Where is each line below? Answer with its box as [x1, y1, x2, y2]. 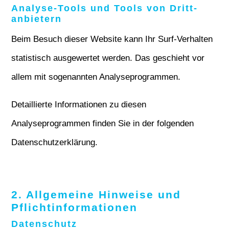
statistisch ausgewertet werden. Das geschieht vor [11, 53, 205, 63]
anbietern [11, 14, 62, 24]
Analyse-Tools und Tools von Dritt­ [11, 3, 197, 13]
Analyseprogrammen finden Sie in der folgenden [11, 119, 194, 128]
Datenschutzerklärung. [11, 138, 98, 147]
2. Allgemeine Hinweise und [11, 189, 181, 200]
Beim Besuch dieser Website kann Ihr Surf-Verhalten [11, 34, 213, 44]
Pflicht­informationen [11, 201, 138, 213]
